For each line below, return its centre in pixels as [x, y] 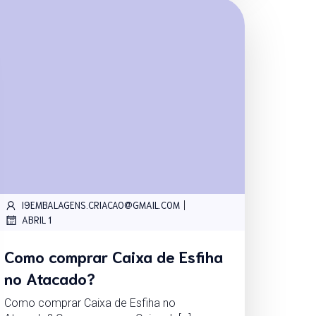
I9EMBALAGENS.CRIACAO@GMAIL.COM [101, 205]
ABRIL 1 [36, 220]
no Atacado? [49, 277]
